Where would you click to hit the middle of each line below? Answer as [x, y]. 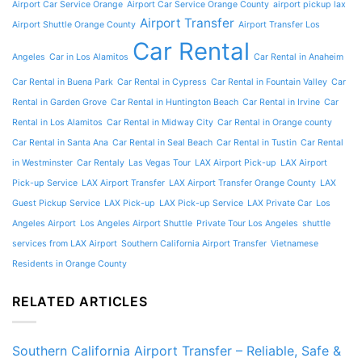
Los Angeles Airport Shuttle [136, 224]
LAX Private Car [280, 204]
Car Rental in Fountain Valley [269, 82]
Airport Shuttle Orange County [74, 25]
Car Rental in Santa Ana [60, 143]
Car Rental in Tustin [257, 143]
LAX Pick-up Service [201, 204]
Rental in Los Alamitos [57, 123]
